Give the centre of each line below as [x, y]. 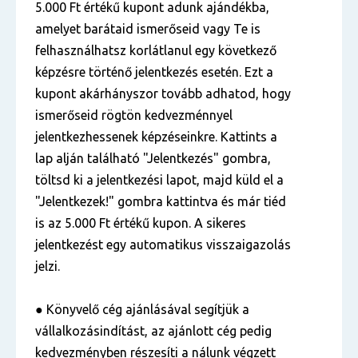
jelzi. [49, 266]
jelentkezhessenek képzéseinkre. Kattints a [156, 137]
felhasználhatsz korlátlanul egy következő [156, 50]
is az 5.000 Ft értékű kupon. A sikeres [141, 223]
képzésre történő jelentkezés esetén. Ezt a [154, 72]
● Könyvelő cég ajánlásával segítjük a [142, 309]
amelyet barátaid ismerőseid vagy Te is [148, 29]
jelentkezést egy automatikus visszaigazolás [163, 245]
